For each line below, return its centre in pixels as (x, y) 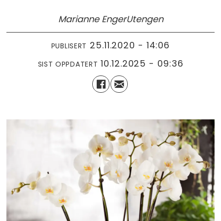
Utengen (145, 19)
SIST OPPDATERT (68, 64)
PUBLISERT (69, 46)
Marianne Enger (92, 19)
